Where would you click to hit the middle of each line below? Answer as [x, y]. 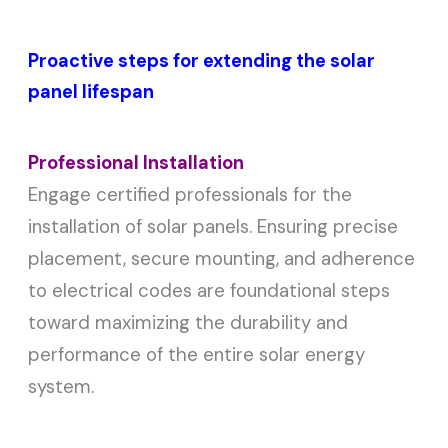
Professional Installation [136, 163]
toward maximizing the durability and [188, 323]
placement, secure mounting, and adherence [222, 259]
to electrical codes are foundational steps [209, 291]
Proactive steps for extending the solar [202, 60]
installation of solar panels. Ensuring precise [213, 227]
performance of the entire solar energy [197, 355]
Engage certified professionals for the [190, 195]
